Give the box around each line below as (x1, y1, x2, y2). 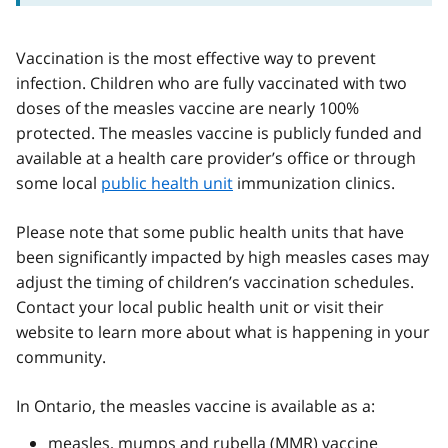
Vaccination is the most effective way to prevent (16, 46, 376, 69)
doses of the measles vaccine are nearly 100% (16, 96, 359, 119)
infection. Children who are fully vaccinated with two (16, 71, 407, 94)
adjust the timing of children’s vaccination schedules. (16, 270, 414, 293)
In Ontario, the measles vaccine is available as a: (16, 394, 375, 417)
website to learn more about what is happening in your (16, 320, 430, 343)
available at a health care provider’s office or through (16, 146, 416, 169)
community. (16, 345, 106, 368)
